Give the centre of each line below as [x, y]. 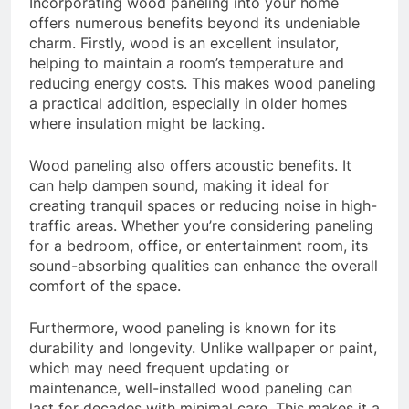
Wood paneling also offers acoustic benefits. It [190, 166]
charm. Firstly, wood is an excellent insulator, [184, 43]
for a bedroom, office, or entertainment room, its [199, 246]
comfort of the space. [105, 286]
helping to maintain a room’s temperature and [187, 63]
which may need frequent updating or [159, 368]
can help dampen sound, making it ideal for [179, 186]
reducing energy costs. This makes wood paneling [203, 84]
